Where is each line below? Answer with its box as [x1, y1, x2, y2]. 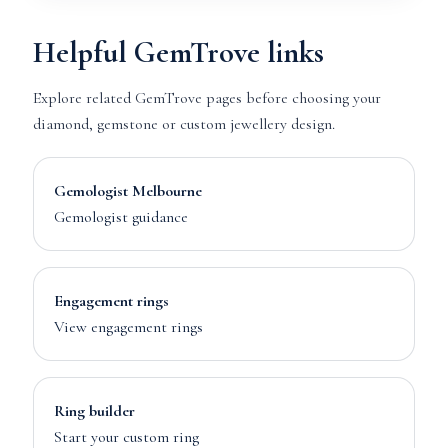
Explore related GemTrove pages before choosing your [32, 88, 381, 108]
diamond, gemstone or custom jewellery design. [32, 114, 335, 134]
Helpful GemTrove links [32, 34, 324, 71]
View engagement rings [53, 317, 203, 337]
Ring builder [53, 401, 135, 421]
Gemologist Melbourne [53, 181, 202, 201]
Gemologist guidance [53, 207, 188, 227]
